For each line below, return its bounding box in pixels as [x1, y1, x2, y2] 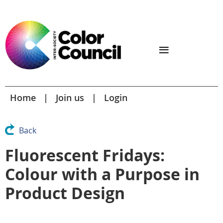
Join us [56, 91, 84, 104]
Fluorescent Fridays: [5, 144, 165, 166]
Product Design [5, 182, 125, 204]
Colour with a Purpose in [5, 163, 200, 185]
